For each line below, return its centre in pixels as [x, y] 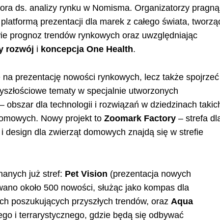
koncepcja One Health [87, 49]
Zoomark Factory [141, 119]
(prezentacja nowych [150, 174]
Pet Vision [86, 174]
